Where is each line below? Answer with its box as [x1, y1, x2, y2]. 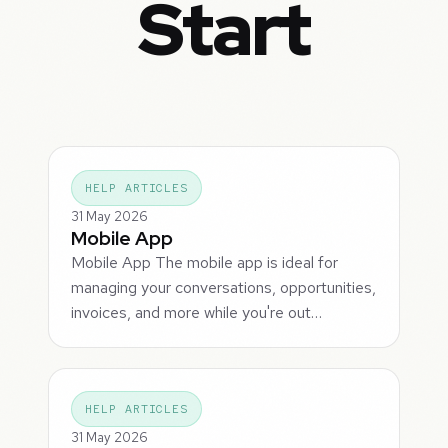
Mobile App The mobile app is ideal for [71, 251, 339, 273]
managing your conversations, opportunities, [71, 276, 377, 298]
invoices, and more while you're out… [71, 301, 323, 323]
